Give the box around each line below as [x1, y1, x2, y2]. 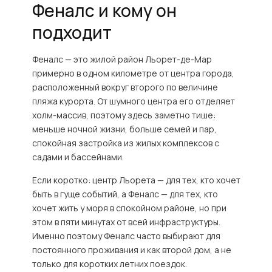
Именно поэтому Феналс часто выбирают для [32, 230, 220, 242]
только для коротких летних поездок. [32, 258, 187, 270]
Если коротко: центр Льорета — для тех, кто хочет [32, 174, 240, 186]
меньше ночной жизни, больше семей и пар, [32, 123, 217, 135]
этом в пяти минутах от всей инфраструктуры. [32, 216, 220, 228]
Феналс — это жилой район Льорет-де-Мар [32, 53, 212, 65]
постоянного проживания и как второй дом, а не [32, 244, 231, 256]
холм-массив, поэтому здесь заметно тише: [32, 109, 216, 121]
